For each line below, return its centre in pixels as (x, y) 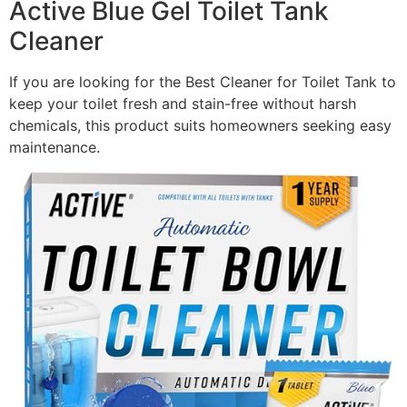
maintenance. (55, 148)
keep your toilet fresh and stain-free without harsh (183, 104)
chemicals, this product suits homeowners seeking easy (200, 126)
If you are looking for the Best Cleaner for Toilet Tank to (203, 82)
